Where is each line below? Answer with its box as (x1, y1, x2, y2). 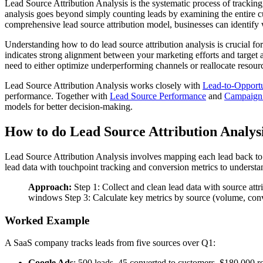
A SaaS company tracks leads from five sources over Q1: (5, 238, 215, 248)
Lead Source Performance (110, 91, 206, 102)
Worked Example (5, 214, 89, 227)
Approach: (28, 182, 72, 193)
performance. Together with (5, 91, 110, 102)
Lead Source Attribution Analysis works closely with (5, 80, 203, 91)
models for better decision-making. (5, 102, 133, 112)
